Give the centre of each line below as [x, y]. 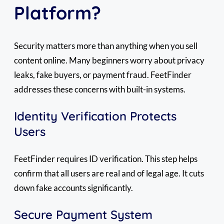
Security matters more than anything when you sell [106, 46]
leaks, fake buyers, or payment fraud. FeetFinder [103, 75]
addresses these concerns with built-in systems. [100, 89]
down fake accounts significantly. [73, 188]
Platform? [57, 13]
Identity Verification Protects [95, 116]
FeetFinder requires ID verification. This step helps [106, 159]
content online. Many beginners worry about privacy [109, 60]
